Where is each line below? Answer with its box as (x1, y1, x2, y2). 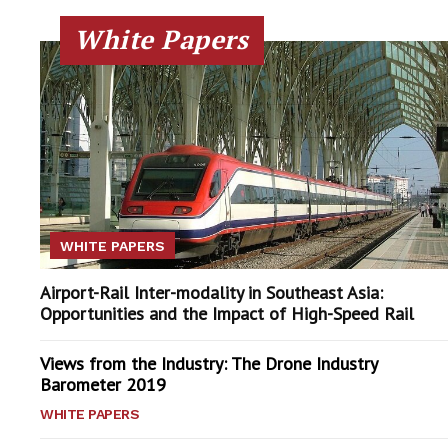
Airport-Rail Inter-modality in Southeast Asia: (40, 281, 383, 305)
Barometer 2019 (40, 373, 166, 397)
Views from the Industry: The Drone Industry (40, 352, 378, 376)
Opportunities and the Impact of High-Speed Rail (40, 302, 414, 326)
